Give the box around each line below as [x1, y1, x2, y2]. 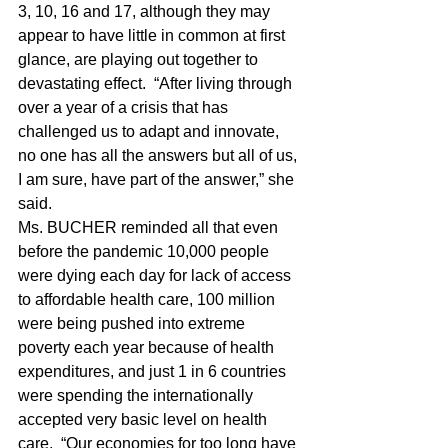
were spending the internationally [18, 387, 257, 404]
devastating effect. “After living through [18, 75, 296, 92]
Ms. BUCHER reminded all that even [18, 219, 282, 236]
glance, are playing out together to [18, 51, 262, 68]
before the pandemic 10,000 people [18, 243, 273, 260]
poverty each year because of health [18, 339, 278, 356]
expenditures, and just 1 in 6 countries [18, 363, 290, 380]
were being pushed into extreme [18, 315, 249, 332]
